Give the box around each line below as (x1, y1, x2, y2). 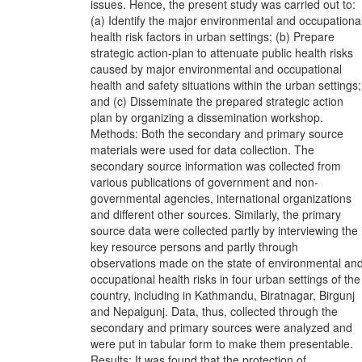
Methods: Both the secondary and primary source (90, 124, 343, 141)
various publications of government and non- (90, 173, 318, 190)
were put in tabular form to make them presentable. (90, 335, 353, 351)
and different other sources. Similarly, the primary (90, 205, 341, 222)
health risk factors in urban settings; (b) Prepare (90, 27, 335, 44)
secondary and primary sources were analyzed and (90, 318, 352, 335)
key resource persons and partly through (90, 238, 298, 255)
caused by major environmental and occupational (90, 60, 342, 77)
